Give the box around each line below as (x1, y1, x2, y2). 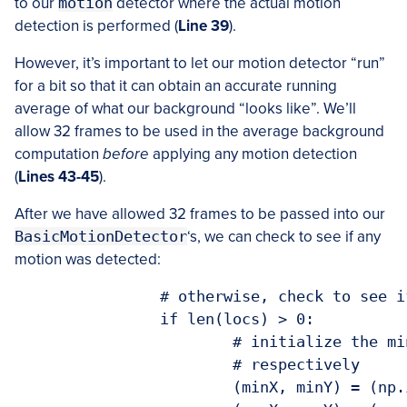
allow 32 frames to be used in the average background (15, 122, 384, 142)
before (103, 144, 149, 164)
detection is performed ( (15, 16, 178, 36)
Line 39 (178, 16, 229, 36)
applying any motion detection (149, 144, 357, 164)
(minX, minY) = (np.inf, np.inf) (15, 378, 233, 397)
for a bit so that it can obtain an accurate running (15, 76, 337, 96)
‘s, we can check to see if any (187, 227, 381, 247)
